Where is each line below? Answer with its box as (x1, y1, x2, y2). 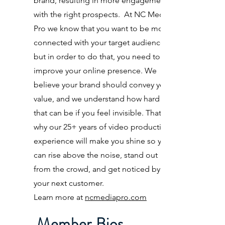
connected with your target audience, (34, 38, 167, 47)
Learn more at (34, 192, 85, 202)
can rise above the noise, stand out (34, 150, 158, 160)
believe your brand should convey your (34, 80, 172, 89)
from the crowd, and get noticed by (34, 164, 160, 174)
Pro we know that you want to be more (34, 24, 170, 33)
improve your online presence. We (34, 66, 157, 75)
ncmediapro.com (85, 192, 147, 202)
